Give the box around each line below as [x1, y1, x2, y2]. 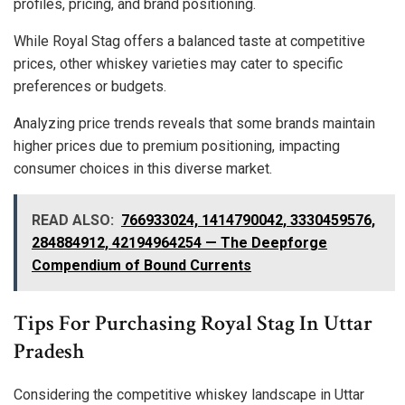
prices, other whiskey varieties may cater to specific [14, 54, 343, 72]
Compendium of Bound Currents [32, 256, 251, 274]
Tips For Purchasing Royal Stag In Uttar [14, 308, 372, 337]
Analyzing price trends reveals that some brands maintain [14, 114, 375, 132]
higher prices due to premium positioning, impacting [14, 137, 340, 155]
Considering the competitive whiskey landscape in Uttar [14, 385, 364, 403]
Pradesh [14, 336, 85, 365]
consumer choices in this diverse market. [14, 159, 272, 177]
